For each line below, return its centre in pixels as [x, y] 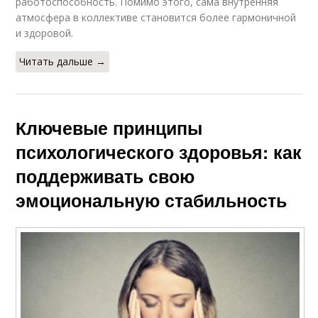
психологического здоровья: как [159, 152]
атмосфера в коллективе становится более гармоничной [156, 18]
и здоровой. [45, 33]
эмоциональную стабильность [152, 201]
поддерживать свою [105, 176]
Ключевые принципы [109, 128]
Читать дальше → [63, 62]
